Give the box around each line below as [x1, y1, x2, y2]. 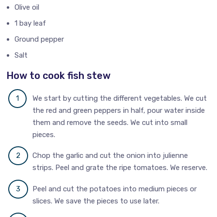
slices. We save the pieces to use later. [32, 196, 160, 205]
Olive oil [15, 2, 40, 12]
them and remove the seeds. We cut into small [32, 118, 188, 127]
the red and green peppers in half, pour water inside [32, 106, 205, 115]
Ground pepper [15, 34, 64, 44]
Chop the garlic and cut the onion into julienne [32, 151, 188, 160]
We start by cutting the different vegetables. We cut [32, 94, 207, 103]
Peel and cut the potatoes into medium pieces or [32, 184, 197, 193]
